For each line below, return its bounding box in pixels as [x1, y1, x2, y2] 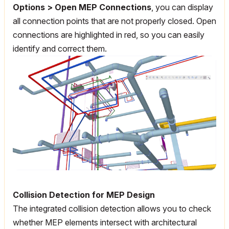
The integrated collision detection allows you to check [13, 203, 211, 214]
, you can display [151, 2, 213, 13]
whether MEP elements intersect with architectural [13, 217, 197, 228]
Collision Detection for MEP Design [13, 190, 155, 200]
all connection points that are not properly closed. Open [13, 16, 216, 27]
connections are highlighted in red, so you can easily [13, 30, 204, 40]
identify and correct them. [13, 43, 107, 54]
